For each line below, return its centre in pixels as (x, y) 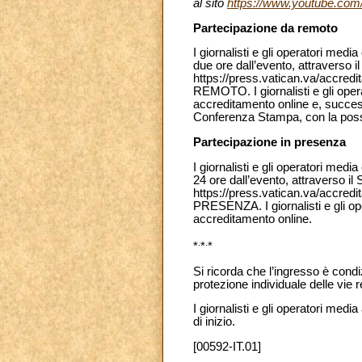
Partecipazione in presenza (269, 142)
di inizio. (214, 322)
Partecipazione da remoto (265, 28)
